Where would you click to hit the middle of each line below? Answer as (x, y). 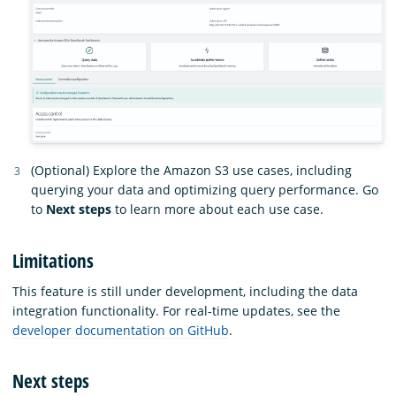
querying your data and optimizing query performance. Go (205, 190)
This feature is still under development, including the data (185, 291)
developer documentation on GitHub (121, 330)
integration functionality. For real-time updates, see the (176, 310)
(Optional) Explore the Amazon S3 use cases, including (191, 171)
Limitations (53, 260)
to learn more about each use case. (217, 209)
